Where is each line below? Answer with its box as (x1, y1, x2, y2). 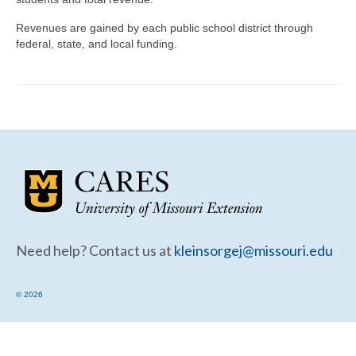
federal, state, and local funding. (16, 37, 177, 50)
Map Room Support (65, 29, 172, 44)
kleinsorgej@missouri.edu (174, 242, 333, 259)
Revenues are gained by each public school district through (16, 21, 313, 34)
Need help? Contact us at (16, 242, 174, 259)
